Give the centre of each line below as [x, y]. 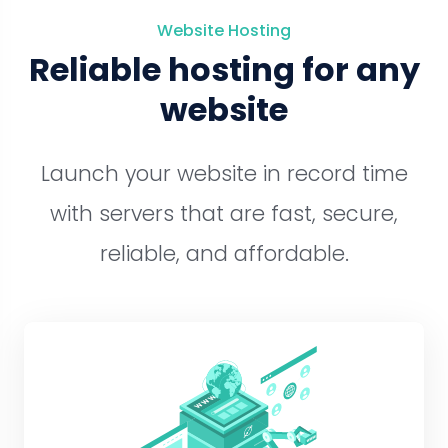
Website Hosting [224, 30]
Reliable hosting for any [224, 69]
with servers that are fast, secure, [224, 213]
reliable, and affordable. [224, 253]
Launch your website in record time [224, 173]
